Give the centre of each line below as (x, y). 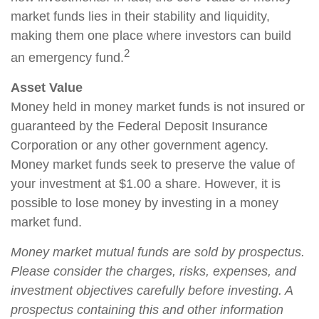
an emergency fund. (67, 58)
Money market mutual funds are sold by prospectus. (158, 252)
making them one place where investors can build (151, 36)
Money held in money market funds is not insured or (158, 107)
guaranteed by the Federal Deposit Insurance (139, 126)
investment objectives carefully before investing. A (152, 291)
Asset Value (47, 88)
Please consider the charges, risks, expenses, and (153, 271)
